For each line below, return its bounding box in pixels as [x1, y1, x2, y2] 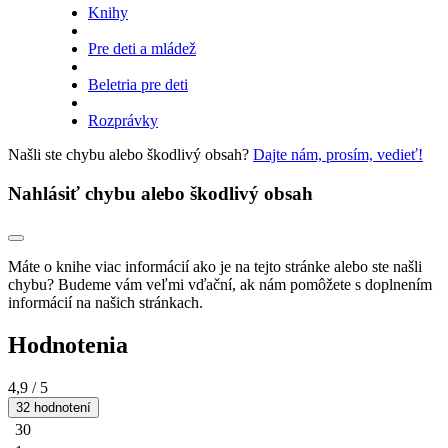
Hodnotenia [8, 331, 128, 358]
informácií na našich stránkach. [8, 293, 203, 311]
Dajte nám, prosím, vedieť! [253, 146, 423, 164]
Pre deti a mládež [88, 40, 196, 58]
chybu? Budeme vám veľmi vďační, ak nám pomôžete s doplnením [8, 275, 432, 293]
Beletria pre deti [88, 76, 188, 94]
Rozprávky [88, 112, 158, 130]
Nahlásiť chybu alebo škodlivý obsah [8, 183, 313, 205]
